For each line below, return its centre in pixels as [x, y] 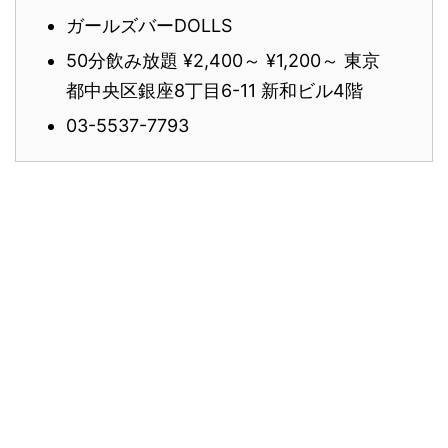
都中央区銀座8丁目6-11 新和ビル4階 [214, 90]
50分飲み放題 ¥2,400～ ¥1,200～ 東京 [223, 60]
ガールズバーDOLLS [149, 25]
